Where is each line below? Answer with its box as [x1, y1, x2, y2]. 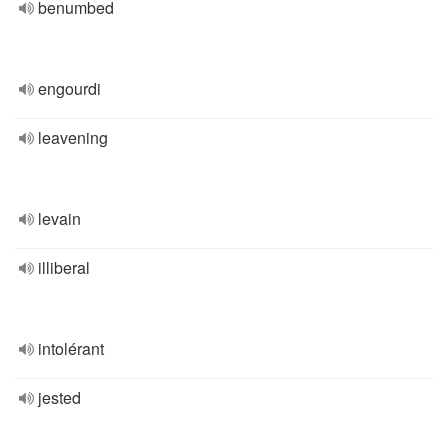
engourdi [38, 77, 101, 100]
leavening [38, 126, 108, 149]
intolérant [38, 337, 104, 360]
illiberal [38, 256, 90, 279]
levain [38, 207, 81, 230]
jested [38, 386, 81, 409]
